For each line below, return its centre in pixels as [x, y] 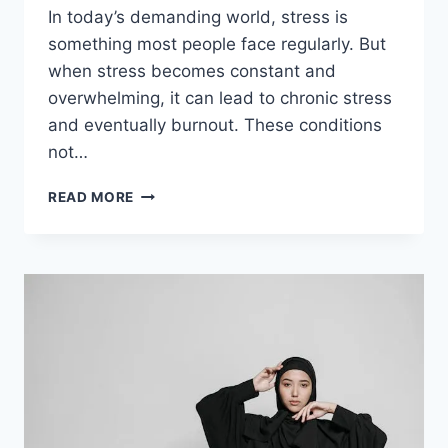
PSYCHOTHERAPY [199, 212]
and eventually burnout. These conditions [215, 124]
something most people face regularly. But [217, 43]
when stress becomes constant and [192, 70]
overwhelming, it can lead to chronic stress [220, 97]
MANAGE [165, 254]
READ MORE [91, 196]
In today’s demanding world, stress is [198, 16]
